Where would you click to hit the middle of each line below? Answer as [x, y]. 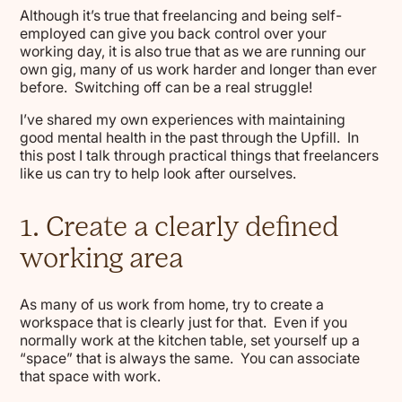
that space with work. [94, 376]
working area [102, 258]
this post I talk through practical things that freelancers [200, 156]
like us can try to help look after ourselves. [158, 174]
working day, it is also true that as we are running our [193, 52]
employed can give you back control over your [174, 34]
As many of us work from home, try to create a [172, 305]
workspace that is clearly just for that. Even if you [184, 323]
